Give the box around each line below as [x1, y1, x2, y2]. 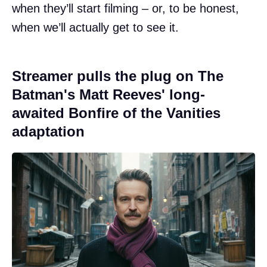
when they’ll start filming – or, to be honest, [12, 2, 239, 15]
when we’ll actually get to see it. [12, 21, 179, 35]
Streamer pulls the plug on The [12, 68, 223, 85]
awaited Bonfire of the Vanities [12, 105, 221, 122]
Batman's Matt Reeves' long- [12, 86, 205, 103]
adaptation [12, 123, 85, 140]
